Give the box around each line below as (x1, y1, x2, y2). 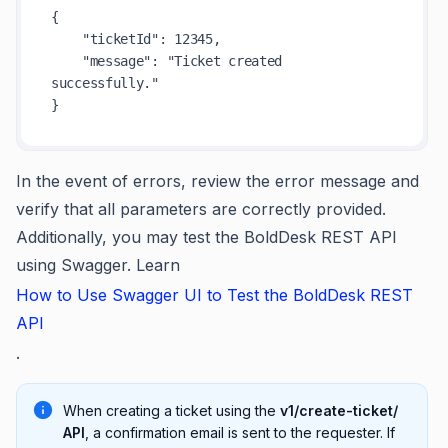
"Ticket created (166, 53, 283, 69)
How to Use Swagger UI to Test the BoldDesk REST (16, 285, 413, 305)
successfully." (51, 75, 159, 91)
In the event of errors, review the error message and (16, 171, 419, 191)
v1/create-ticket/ (280, 402, 398, 419)
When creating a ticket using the (63, 402, 280, 419)
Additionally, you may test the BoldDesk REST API (16, 227, 397, 247)
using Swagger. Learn (16, 255, 180, 275)
